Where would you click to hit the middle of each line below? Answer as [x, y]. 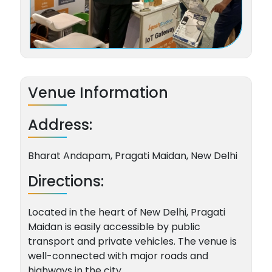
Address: [60, 125]
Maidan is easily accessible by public [114, 227]
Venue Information [98, 93]
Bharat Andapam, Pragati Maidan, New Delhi [132, 156]
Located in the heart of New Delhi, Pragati [126, 212]
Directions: [66, 182]
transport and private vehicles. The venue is [132, 242]
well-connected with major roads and [118, 256]
